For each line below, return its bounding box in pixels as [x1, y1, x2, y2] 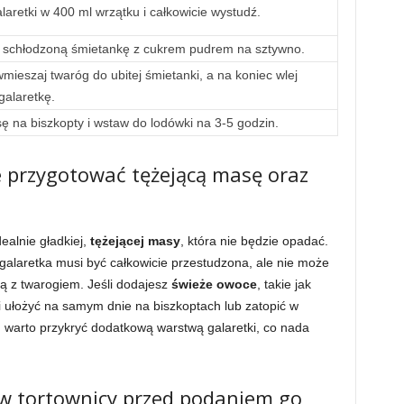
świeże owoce [170, 277, 257, 291]
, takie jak [256, 277, 311, 291]
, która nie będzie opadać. [179, 234, 328, 248]
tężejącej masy [89, 234, 180, 248]
